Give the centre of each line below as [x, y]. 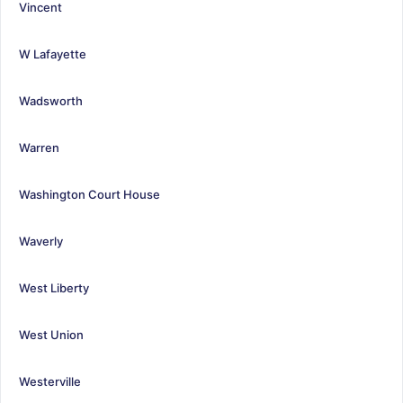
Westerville [50, 381]
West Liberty [54, 287]
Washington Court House [90, 194]
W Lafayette [53, 54]
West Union [51, 334]
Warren [39, 147]
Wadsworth [51, 100]
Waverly [41, 241]
